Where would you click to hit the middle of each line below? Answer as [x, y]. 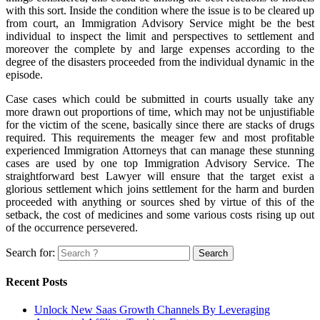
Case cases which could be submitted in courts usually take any [160, 99]
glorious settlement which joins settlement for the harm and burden [160, 189]
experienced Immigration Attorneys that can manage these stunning [160, 150]
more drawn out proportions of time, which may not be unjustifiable [160, 111]
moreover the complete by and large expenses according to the [160, 49]
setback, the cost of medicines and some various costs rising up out [160, 214]
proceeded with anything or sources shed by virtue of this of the [160, 201]
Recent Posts [36, 282]
